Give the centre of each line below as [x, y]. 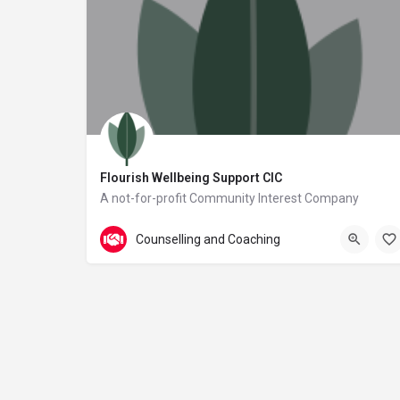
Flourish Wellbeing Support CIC [191, 178]
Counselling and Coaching [208, 239]
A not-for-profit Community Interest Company [229, 198]
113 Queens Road [166, 225]
